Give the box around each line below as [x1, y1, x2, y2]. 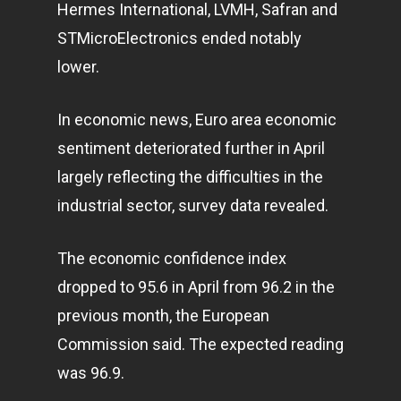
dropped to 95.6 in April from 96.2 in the [57, 277, 335, 296]
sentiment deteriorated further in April [57, 139, 325, 158]
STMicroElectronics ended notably [57, 29, 302, 47]
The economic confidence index [57, 249, 286, 268]
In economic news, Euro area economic [57, 110, 337, 129]
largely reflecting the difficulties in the [57, 167, 323, 186]
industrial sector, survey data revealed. [57, 196, 328, 215]
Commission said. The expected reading [57, 335, 344, 354]
